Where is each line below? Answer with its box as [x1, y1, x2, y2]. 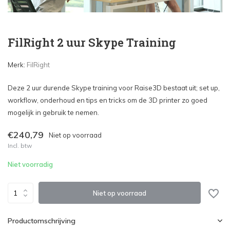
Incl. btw [8, 142, 32, 149]
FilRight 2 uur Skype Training [8, 35, 176, 50]
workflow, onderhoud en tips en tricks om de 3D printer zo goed [8, 96, 207, 104]
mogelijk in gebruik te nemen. [8, 108, 99, 117]
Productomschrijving [8, 216, 75, 225]
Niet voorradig [8, 160, 53, 168]
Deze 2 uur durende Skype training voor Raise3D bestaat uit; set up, [8, 84, 220, 92]
